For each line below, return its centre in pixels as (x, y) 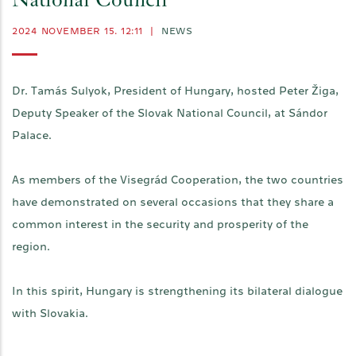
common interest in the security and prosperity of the (160, 224)
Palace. (32, 135)
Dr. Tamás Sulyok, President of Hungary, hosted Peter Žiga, (175, 90)
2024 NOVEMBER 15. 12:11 (79, 31)
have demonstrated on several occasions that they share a (173, 201)
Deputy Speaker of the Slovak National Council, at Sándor (170, 112)
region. (31, 246)
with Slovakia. (50, 313)
